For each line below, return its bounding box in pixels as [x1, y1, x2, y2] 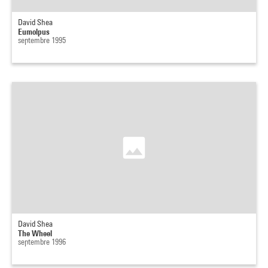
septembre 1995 [18, 35, 66, 45]
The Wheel [18, 228, 52, 238]
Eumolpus [18, 26, 50, 36]
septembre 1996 [18, 237, 66, 246]
